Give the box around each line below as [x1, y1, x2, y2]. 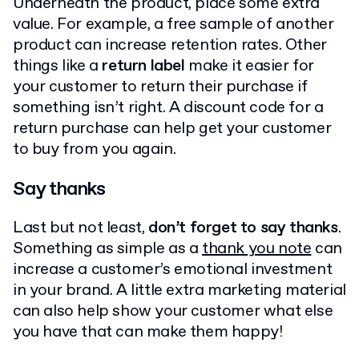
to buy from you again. [13, 138, 176, 160]
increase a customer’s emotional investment [13, 258, 333, 280]
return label [102, 54, 185, 77]
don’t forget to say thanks [148, 216, 338, 239]
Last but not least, [13, 216, 148, 239]
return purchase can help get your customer [13, 117, 332, 139]
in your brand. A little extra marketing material [13, 279, 346, 301]
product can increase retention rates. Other [13, 34, 327, 56]
